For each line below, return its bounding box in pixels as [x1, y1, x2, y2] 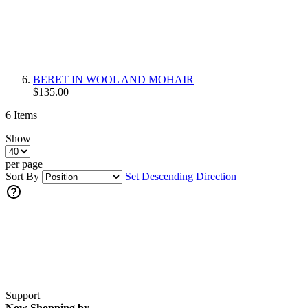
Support [5, 289, 40, 301]
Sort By [5, 170, 39, 182]
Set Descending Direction [125, 170, 236, 182]
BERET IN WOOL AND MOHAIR [33, 73, 194, 85]
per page [5, 157, 43, 170]
